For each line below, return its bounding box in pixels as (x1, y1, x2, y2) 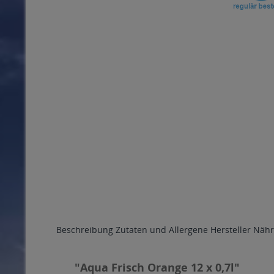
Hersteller (210, 224, 251, 235)
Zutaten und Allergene (116, 224, 208, 235)
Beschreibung (56, 224, 113, 235)
